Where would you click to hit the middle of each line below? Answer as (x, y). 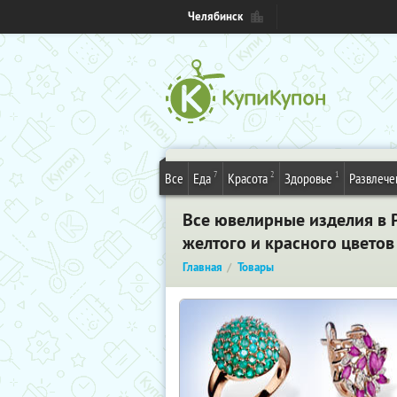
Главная (202, 267)
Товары (256, 267)
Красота (248, 178)
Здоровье (308, 178)
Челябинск (215, 16)
